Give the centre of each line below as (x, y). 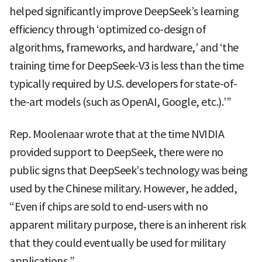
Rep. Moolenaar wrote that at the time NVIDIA (117, 135)
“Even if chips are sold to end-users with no (108, 207)
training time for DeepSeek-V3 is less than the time (127, 66)
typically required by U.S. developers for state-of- (123, 84)
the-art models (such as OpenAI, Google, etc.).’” (120, 102)
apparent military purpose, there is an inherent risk (127, 225)
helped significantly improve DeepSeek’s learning (124, 12)
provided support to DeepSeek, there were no (116, 153)
